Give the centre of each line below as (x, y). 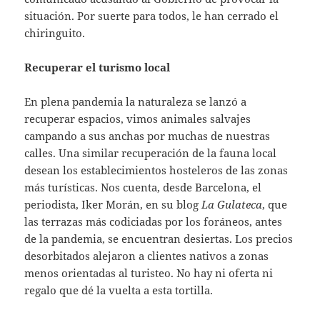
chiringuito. (55, 33)
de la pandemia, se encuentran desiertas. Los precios (159, 239)
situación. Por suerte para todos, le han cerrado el (152, 16)
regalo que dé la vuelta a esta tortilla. (119, 290)
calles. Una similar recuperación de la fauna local (151, 153)
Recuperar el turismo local (97, 67)
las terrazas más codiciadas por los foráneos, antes (154, 222)
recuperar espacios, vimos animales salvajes (138, 119)
